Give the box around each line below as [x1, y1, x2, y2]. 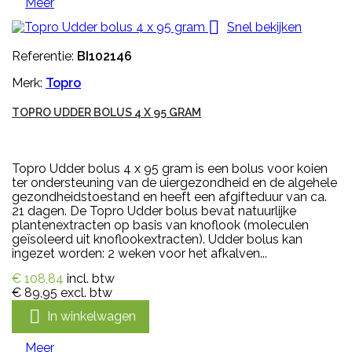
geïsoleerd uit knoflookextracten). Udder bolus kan [12, 232, 302, 247]
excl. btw [60, 285, 112, 301]
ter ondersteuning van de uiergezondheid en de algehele [12, 175, 337, 191]
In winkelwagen [47, 308, 136, 324]
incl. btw [67, 271, 115, 287]
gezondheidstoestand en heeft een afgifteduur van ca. [12, 189, 327, 205]
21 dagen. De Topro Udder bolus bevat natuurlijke [12, 203, 296, 219]
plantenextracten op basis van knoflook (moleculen [12, 218, 309, 233]
